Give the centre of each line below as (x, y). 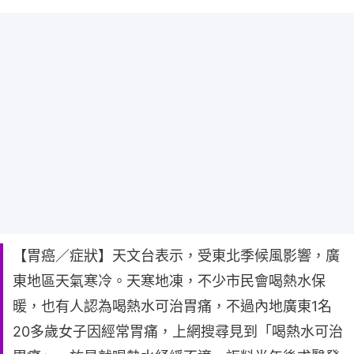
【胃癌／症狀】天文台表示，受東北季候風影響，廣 (176, 255)
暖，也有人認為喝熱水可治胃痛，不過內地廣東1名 (172, 306)
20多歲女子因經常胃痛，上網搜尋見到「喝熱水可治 (178, 331)
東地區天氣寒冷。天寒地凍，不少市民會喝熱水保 (169, 281)
